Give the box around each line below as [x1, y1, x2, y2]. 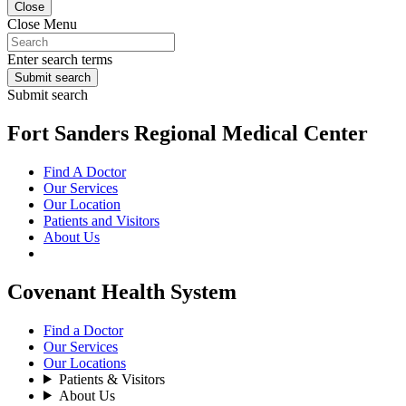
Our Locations [43, 354, 126, 371]
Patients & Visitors [58, 371, 165, 387]
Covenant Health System [7, 279, 237, 304]
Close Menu [7, 16, 77, 32]
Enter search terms [7, 52, 112, 67]
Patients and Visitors [43, 212, 159, 228]
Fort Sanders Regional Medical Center [7, 121, 368, 145]
